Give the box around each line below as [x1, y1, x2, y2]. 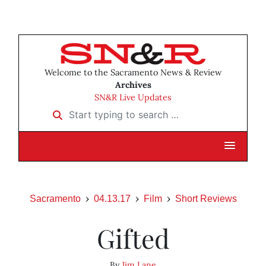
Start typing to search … [45, 104, 155, 117]
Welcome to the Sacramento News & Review [44, 67, 222, 78]
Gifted [96, 220, 170, 256]
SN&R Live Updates [94, 92, 172, 103]
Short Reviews [175, 194, 237, 204]
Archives [115, 80, 151, 91]
